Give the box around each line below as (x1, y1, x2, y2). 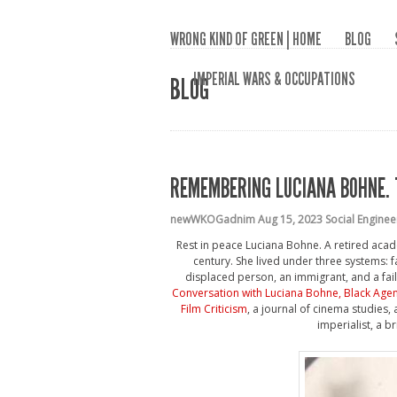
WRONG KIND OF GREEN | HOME (170, 28, 322, 50)
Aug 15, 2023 (258, 212, 323, 227)
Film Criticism (181, 301, 247, 316)
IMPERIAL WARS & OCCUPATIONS (193, 68, 355, 90)
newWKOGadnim (170, 212, 255, 227)
